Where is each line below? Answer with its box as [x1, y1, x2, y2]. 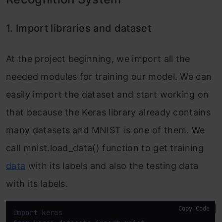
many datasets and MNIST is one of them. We [6, 125, 205, 135]
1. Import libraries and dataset [6, 22, 151, 34]
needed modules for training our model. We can [6, 71, 212, 82]
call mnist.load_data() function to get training [6, 143, 204, 153]
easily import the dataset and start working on [6, 89, 209, 100]
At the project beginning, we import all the [6, 54, 190, 64]
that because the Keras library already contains [6, 107, 211, 117]
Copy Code [178, 205, 210, 212]
